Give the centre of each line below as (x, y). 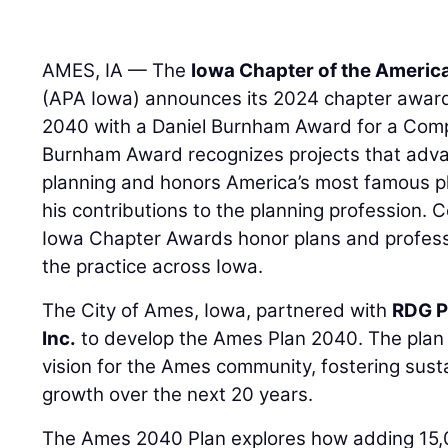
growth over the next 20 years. (178, 394)
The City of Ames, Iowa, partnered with (217, 310)
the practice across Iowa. (153, 266)
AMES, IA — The (117, 70)
